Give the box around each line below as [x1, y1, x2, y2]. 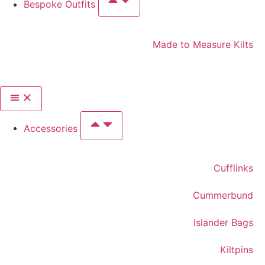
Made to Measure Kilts [153, 38, 253, 50]
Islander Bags [193, 216, 253, 229]
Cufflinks [214, 162, 253, 174]
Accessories [24, 122, 80, 134]
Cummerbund [193, 189, 253, 202]
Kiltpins [220, 244, 253, 256]
